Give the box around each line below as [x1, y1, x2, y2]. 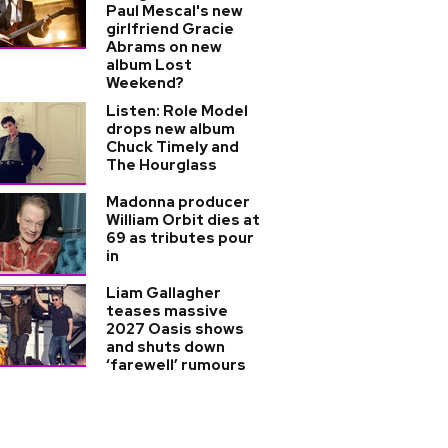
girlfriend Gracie [106, 19, 234, 39]
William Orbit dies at [106, 210, 260, 230]
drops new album [106, 119, 235, 139]
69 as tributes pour [106, 228, 254, 248]
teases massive [106, 301, 228, 321]
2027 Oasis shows [106, 319, 244, 339]
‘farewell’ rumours [106, 355, 246, 375]
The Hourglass [106, 155, 217, 175]
